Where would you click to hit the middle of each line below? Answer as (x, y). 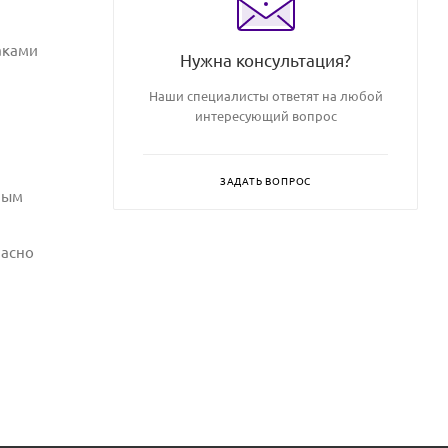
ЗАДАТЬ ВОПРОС (265, 181)
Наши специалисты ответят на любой (265, 95)
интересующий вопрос (265, 115)
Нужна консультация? (265, 60)
